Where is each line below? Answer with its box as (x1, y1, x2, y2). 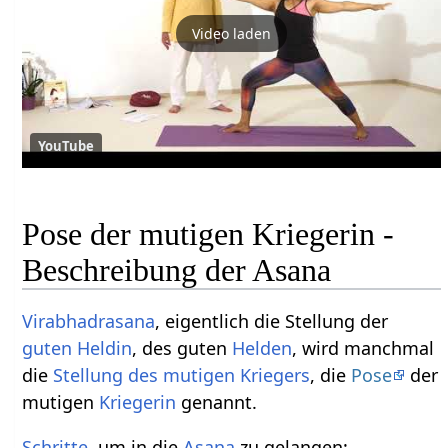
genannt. (176, 389, 258, 414)
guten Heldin (22, 335, 133, 360)
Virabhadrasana (22, 308, 156, 333)
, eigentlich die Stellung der (155, 308, 389, 333)
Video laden (192, 23, 272, 43)
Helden (232, 335, 293, 360)
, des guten (132, 335, 233, 360)
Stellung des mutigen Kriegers (53, 362, 311, 387)
